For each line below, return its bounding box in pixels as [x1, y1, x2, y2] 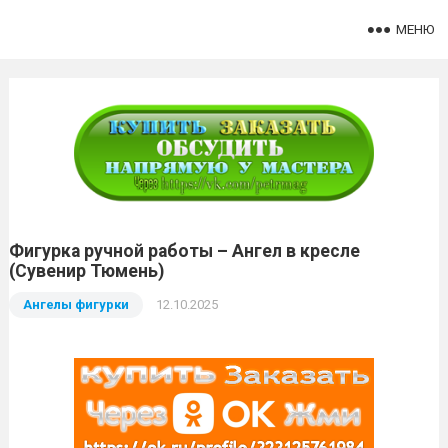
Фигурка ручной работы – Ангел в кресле [8, 241, 360, 261]
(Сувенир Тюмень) [8, 261, 164, 281]
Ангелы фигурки [22, 297, 129, 312]
